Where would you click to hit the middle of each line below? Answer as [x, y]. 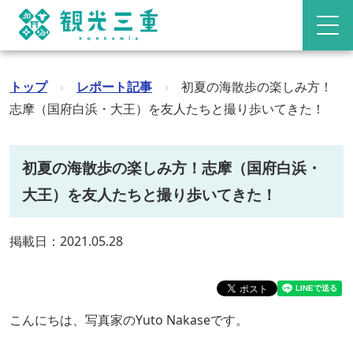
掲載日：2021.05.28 [66, 241]
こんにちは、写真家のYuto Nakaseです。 [129, 320]
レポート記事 [114, 87]
